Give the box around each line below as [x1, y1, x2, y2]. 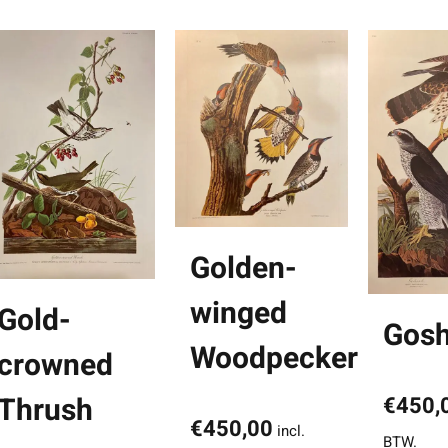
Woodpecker [190, 336, 359, 381]
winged [190, 291, 288, 336]
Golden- [190, 246, 298, 291]
